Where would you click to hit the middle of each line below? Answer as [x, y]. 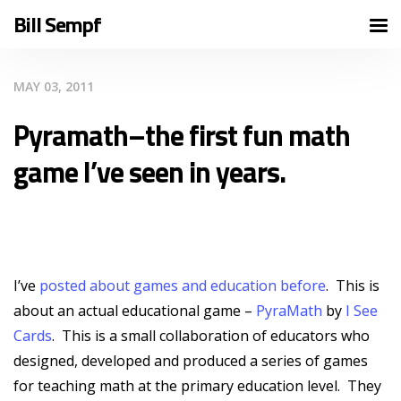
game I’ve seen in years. [149, 172]
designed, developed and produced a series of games [191, 361]
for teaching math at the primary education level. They [197, 386]
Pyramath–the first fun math [182, 135]
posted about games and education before [183, 286]
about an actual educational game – [135, 311]
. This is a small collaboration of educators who [211, 336]
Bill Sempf [57, 24]
